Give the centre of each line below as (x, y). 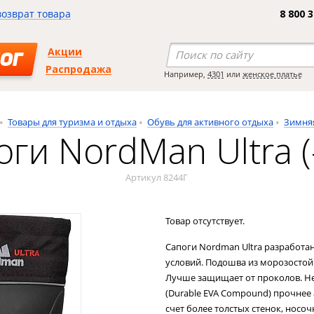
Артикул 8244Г (157, 177)
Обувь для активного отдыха (210, 122)
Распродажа (78, 69)
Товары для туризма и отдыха (72, 122)
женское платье (272, 74)
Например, (186, 74)
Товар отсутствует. (205, 221)
